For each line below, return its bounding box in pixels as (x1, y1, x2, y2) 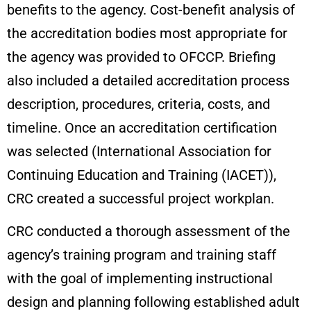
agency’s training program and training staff (7, 246, 276, 264)
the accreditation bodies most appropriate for (7, 25, 287, 42)
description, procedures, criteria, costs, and (7, 96, 270, 113)
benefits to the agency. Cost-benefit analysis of (7, 1, 295, 19)
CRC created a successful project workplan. (7, 190, 274, 208)
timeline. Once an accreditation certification (7, 119, 277, 137)
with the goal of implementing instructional (7, 270, 273, 287)
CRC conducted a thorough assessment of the (7, 223, 290, 240)
